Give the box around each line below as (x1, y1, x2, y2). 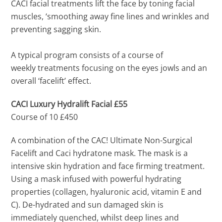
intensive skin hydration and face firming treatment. (11, 161, 205, 172)
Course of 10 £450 (11, 111, 78, 123)
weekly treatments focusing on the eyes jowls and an (11, 62, 208, 74)
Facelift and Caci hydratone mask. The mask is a (11, 148, 188, 159)
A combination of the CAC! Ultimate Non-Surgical (11, 135, 193, 146)
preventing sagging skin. (11, 24, 102, 35)
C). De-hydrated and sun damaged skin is (11, 199, 164, 211)
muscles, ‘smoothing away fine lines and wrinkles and (11, 11, 210, 22)
